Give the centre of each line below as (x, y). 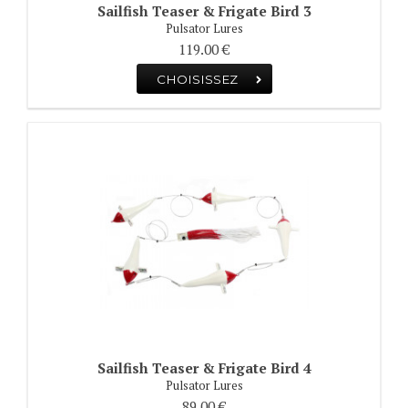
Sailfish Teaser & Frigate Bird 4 (204, 367)
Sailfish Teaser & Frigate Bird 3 (204, 11)
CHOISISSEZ (197, 80)
